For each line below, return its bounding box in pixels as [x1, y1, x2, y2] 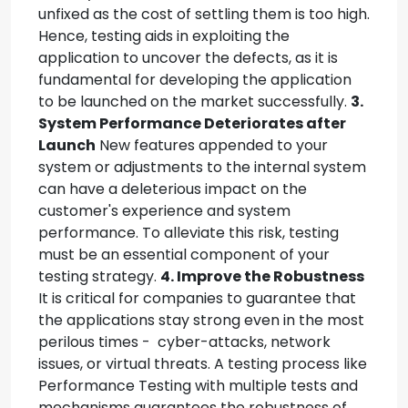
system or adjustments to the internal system [38, 157, 366, 178]
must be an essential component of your [38, 244, 330, 265]
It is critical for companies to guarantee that [38, 288, 356, 309]
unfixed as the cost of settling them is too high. [38, 4, 370, 25]
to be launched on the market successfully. [38, 91, 351, 112]
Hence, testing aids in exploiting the [38, 25, 290, 46]
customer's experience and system [38, 200, 291, 221]
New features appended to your [96, 135, 328, 156]
